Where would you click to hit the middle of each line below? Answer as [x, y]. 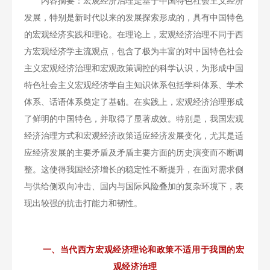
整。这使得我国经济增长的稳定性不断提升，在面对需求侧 [134, 170]
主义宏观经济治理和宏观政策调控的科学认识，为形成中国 [134, 68]
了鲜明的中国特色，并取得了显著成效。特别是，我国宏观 [134, 119]
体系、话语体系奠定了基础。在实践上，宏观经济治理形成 [134, 102]
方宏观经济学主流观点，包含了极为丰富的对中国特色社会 [134, 52]
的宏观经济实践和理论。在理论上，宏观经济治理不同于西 [134, 35]
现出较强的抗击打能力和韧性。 [83, 203]
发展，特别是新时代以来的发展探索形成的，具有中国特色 [134, 18]
